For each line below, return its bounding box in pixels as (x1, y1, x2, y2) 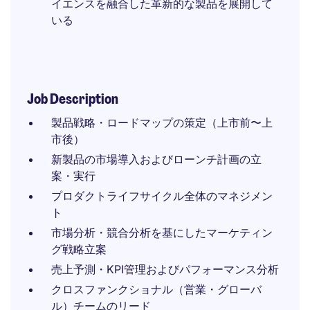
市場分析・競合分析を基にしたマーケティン (51, 226, 273, 239)
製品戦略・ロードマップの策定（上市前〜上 (51, 116, 273, 129)
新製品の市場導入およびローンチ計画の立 (51, 152, 262, 166)
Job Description (27, 90, 118, 108)
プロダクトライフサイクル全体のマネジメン (51, 189, 273, 203)
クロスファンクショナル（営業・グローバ (51, 282, 262, 296)
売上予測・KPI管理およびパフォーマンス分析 (51, 262, 279, 276)
